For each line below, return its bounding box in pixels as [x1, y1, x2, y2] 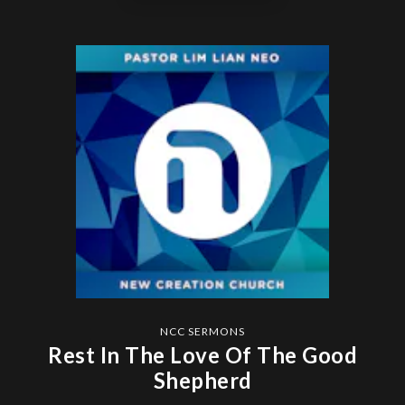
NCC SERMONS [160, 324, 245, 338]
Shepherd [153, 366, 252, 393]
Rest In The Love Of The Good [48, 341, 357, 368]
